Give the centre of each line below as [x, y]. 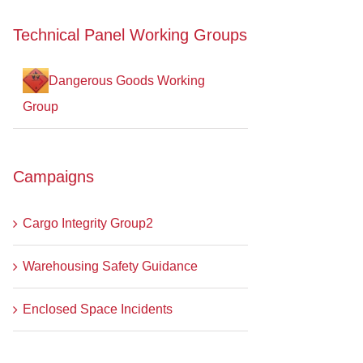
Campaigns [53, 177]
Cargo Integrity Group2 [88, 223]
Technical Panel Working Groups [130, 34]
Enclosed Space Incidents [98, 309]
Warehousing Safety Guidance [110, 266]
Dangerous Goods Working [127, 81]
